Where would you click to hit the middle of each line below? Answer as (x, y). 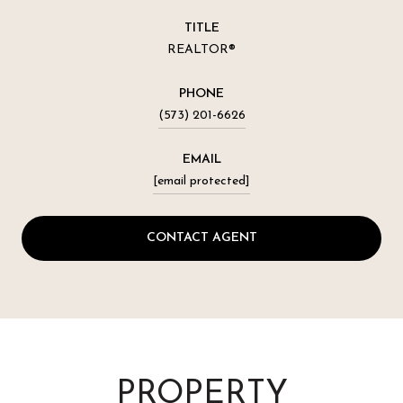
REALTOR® (201, 49)
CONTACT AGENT (201, 237)
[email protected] (201, 181)
